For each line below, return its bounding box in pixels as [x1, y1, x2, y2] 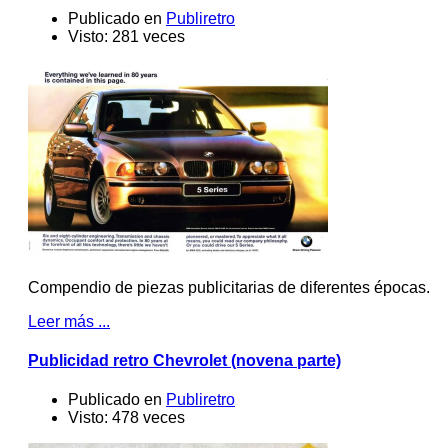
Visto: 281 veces [68, 27, 185, 45]
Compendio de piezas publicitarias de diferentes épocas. [28, 278, 430, 296]
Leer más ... [28, 312, 110, 330]
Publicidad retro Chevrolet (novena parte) [28, 351, 341, 369]
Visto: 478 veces [68, 409, 185, 427]
